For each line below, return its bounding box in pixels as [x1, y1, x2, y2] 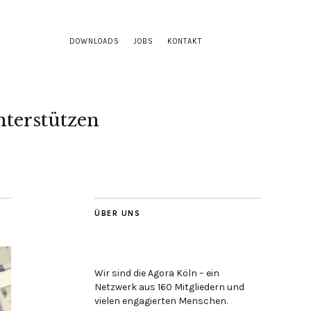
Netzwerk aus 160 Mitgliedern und [94, 281, 244, 293]
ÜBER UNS [94, 209, 140, 218]
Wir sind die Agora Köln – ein [94, 267, 219, 279]
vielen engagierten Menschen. [94, 295, 228, 307]
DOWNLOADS [69, 37, 119, 46]
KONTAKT [167, 37, 202, 46]
